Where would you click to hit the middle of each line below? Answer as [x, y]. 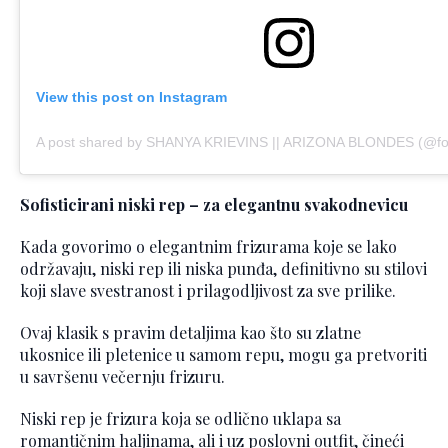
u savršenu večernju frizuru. [122, 377]
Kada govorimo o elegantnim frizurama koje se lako [208, 247]
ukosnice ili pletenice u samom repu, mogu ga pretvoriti [223, 355]
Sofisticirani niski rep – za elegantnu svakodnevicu [214, 205]
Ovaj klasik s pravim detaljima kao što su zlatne [190, 333]
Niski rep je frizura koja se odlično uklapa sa [180, 419]
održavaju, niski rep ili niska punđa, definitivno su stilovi [223, 269]
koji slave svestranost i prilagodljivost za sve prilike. [208, 291]
